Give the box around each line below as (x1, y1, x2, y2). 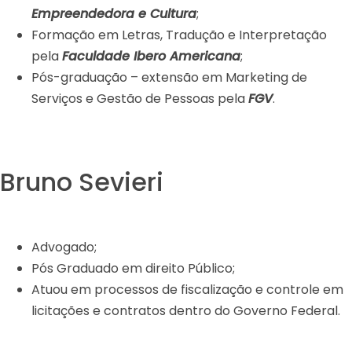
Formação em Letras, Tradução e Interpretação (31, 25, 327, 44)
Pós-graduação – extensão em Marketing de (31, 68, 307, 86)
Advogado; (31, 237, 97, 256)
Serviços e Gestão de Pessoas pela (31, 89, 248, 108)
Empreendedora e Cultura (31, 4, 196, 23)
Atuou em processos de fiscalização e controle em (31, 280, 343, 299)
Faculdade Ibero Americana (62, 46, 240, 65)
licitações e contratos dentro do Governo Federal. (31, 301, 340, 320)
